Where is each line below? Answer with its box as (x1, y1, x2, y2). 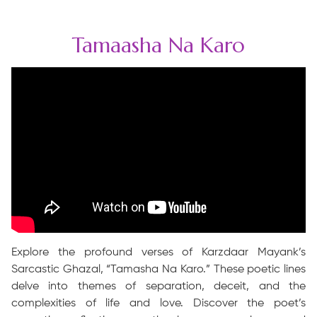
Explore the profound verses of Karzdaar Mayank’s (11, 246, 306, 258)
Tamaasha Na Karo (72, 32, 245, 58)
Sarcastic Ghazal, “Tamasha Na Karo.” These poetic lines (11, 263, 306, 275)
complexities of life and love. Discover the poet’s (11, 297, 306, 309)
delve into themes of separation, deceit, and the (11, 280, 306, 292)
